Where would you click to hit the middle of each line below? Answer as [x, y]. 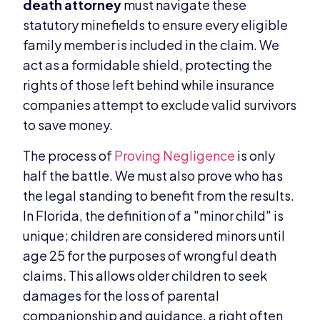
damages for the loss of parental [121, 295]
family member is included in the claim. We [151, 45]
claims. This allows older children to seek [145, 275]
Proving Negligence [175, 155]
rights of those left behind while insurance [149, 85]
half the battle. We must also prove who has [153, 175]
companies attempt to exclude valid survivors [160, 105]
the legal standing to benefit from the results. [159, 195]
